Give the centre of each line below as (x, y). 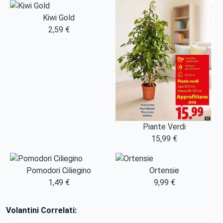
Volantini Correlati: (41, 211)
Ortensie (164, 171)
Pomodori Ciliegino (59, 171)
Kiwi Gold (59, 18)
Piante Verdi (164, 127)
